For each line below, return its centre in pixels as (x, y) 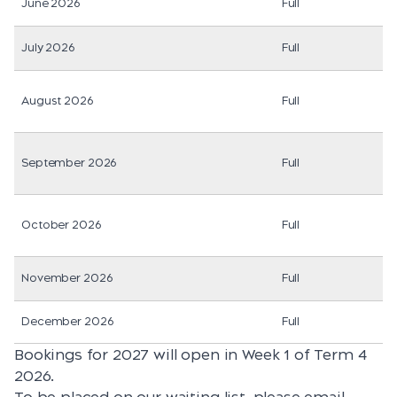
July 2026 (48, 48)
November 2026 (67, 278)
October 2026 (61, 225)
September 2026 (69, 163)
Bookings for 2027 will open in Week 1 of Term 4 (191, 355)
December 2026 (67, 322)
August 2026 (57, 101)
